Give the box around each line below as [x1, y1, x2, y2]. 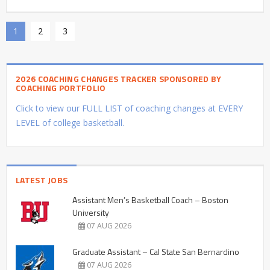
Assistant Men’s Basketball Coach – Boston [72, 193, 228, 206]
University [72, 206, 109, 219]
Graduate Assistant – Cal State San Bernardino [72, 245, 239, 258]
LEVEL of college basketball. [16, 116, 124, 128]
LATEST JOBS [16, 173, 68, 186]
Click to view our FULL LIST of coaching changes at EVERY [16, 102, 243, 114]
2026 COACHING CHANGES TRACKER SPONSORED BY [16, 72, 222, 85]
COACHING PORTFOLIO [16, 81, 106, 94]
